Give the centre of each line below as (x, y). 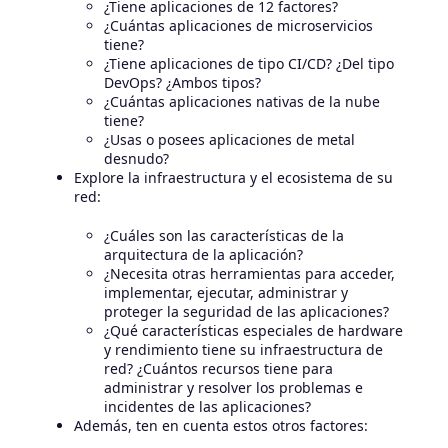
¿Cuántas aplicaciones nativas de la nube (242, 101)
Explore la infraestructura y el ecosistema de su (233, 177)
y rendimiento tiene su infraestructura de (243, 349)
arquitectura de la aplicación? (203, 254)
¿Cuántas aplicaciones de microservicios (238, 25)
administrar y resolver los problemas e (233, 387)
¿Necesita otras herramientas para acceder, (249, 273)
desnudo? (136, 158)
